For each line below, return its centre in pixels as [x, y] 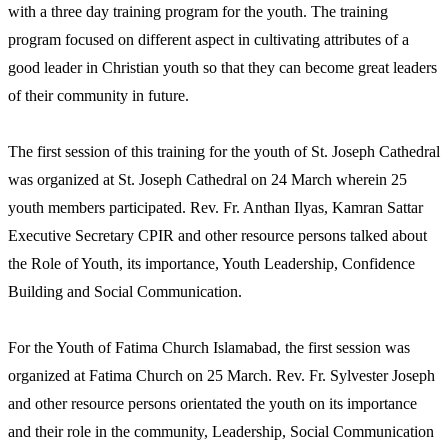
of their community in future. [98, 95]
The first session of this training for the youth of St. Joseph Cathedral [224, 151]
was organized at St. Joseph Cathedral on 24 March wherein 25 [207, 179]
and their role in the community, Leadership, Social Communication [221, 431]
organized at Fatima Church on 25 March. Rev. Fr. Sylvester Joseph [221, 375]
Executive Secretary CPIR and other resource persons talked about [217, 235]
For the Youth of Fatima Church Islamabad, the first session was [209, 347]
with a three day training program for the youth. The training [198, 11]
